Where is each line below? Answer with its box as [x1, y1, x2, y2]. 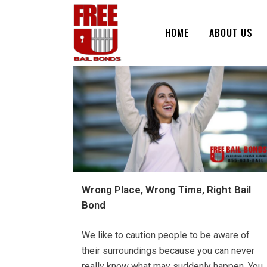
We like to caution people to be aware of [82, 229, 250, 241]
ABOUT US [209, 26, 253, 40]
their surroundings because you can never [82, 245, 254, 257]
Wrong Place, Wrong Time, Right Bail [82, 184, 251, 196]
